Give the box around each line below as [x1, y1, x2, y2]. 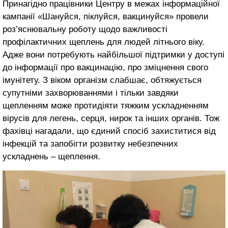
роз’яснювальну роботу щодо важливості [3, 24, 167, 34]
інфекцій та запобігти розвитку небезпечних [3, 138, 178, 149]
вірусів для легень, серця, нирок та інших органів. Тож [3, 113, 219, 123]
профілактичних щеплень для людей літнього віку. [3, 37, 205, 47]
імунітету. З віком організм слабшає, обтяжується [3, 75, 202, 85]
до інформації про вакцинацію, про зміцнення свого [3, 62, 208, 72]
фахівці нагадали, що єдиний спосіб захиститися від [3, 126, 216, 136]
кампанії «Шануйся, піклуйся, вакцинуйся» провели [3, 11, 209, 21]
